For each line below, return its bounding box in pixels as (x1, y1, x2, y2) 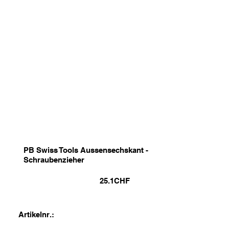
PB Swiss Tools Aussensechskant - (23, 145, 148, 154)
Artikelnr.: (18, 210, 55, 219)
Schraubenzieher (23, 155, 84, 164)
